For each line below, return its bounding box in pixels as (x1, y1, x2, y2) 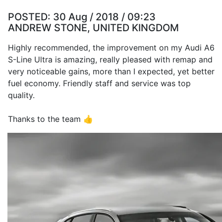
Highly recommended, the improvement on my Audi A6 (8, 43, 215, 53)
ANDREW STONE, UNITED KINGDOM (8, 22, 179, 34)
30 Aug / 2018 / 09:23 (53, 11, 156, 23)
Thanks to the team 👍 (8, 114, 93, 124)
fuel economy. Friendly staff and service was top (8, 78, 191, 88)
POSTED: (8, 11, 53, 23)
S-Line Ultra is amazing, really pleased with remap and (8, 55, 213, 64)
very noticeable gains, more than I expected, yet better (8, 66, 215, 76)
